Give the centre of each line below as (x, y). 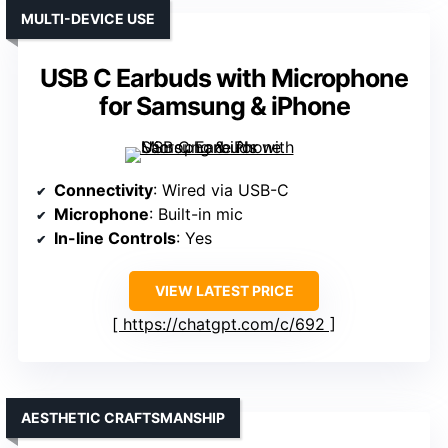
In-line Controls (115, 238)
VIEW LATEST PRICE (224, 291)
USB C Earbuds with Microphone (224, 78)
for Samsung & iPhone (224, 106)
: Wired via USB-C (221, 190)
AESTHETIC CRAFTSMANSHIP (123, 418)
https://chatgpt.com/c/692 (224, 324)
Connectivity (103, 190)
